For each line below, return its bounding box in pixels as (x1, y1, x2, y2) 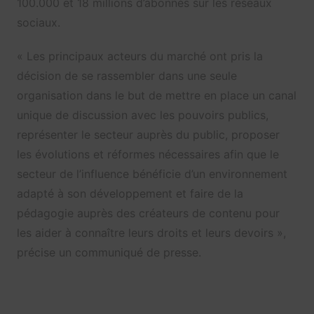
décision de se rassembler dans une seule (16, 68, 237, 83)
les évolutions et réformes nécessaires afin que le (16, 146, 279, 161)
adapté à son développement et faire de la (16, 186, 243, 200)
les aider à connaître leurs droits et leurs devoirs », (16, 225, 286, 240)
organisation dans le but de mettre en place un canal (16, 88, 296, 102)
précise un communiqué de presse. (16, 245, 201, 259)
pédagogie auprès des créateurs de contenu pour (16, 205, 280, 220)
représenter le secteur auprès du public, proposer (16, 127, 280, 142)
